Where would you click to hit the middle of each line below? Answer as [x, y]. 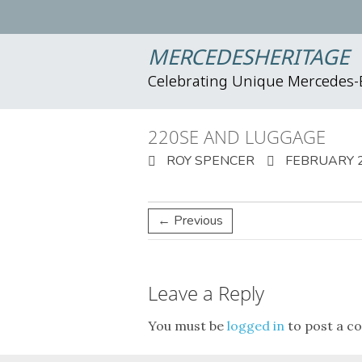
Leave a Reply [206, 293]
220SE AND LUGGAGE [237, 137]
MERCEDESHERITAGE [248, 59]
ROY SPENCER [209, 161]
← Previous [190, 221]
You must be [187, 326]
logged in [256, 326]
